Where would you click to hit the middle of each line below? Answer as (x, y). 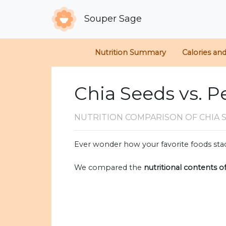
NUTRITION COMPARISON (130, 118)
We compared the (109, 168)
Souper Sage (112, 18)
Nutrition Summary (130, 53)
